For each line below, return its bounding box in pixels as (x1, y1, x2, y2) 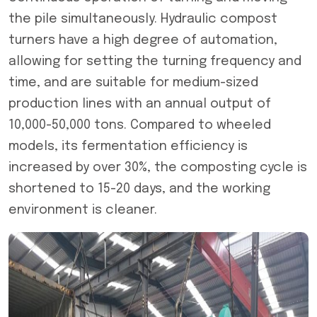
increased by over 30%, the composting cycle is (8, 161, 307, 174)
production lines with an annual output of (8, 98, 271, 110)
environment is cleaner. (8, 204, 157, 217)
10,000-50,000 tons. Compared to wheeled (8, 119, 271, 132)
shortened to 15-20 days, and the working (8, 183, 270, 195)
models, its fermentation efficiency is (8, 140, 248, 153)
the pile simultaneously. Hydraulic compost (8, 13, 277, 25)
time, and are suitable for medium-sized (8, 76, 258, 89)
